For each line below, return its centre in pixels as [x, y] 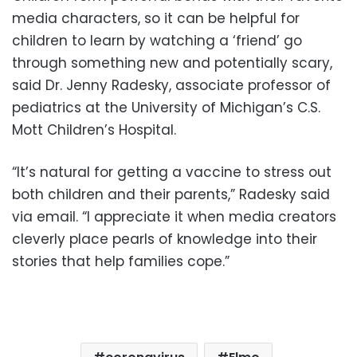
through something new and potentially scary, [172, 63]
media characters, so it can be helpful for [156, 19]
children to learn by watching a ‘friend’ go [157, 41]
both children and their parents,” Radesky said [171, 195]
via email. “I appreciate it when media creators [174, 217]
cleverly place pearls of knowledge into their [165, 239]
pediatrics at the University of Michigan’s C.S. [166, 108]
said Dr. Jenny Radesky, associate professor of [171, 86]
